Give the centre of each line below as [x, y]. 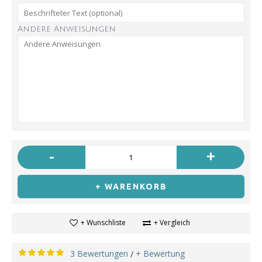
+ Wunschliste [103, 223]
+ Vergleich [172, 223]
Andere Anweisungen [67, 29]
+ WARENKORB [131, 187]
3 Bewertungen [99, 254]
